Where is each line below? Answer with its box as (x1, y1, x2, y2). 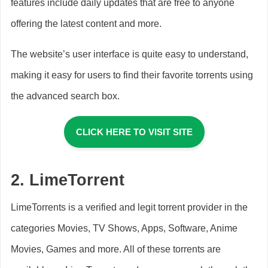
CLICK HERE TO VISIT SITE (75, 126, 193, 137)
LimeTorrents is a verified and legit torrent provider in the (11, 202, 248, 212)
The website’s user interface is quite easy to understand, (11, 48, 248, 59)
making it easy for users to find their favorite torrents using (11, 69, 253, 80)
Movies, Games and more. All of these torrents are (11, 243, 221, 254)
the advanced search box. (11, 90, 120, 101)
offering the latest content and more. (11, 18, 164, 29)
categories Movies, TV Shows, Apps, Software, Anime (11, 223, 237, 233)
